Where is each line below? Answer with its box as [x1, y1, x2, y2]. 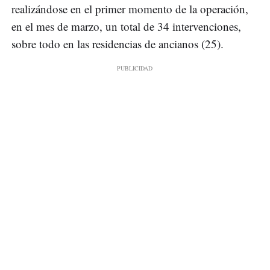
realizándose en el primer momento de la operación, [11, 1, 248, 17]
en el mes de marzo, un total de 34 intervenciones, [11, 19, 241, 34]
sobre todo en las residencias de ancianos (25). [11, 36, 224, 52]
